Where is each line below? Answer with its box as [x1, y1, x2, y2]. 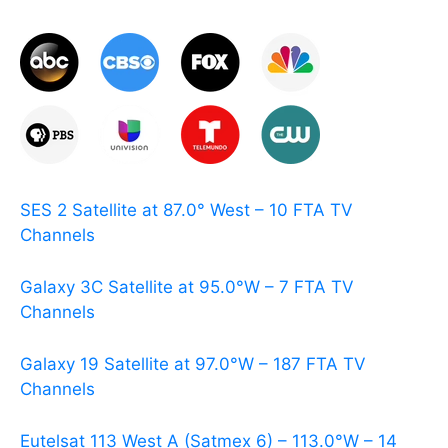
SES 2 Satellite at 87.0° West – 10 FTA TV [20, 199, 353, 220]
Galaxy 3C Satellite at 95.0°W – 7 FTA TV [20, 276, 354, 297]
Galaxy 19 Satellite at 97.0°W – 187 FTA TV [20, 354, 366, 375]
